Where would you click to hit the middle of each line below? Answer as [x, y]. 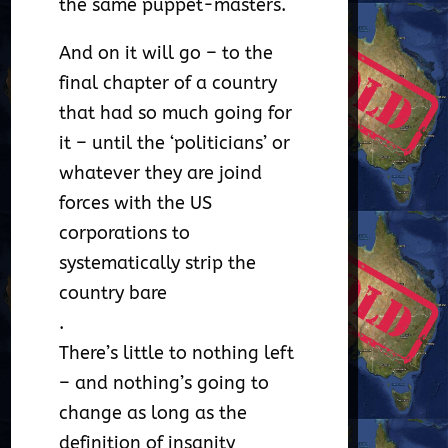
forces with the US [136, 203]
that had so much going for [176, 113]
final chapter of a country [168, 83]
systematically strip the [158, 263]
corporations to [125, 233]
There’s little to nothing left [177, 353]
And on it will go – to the [166, 53]
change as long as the [153, 413]
